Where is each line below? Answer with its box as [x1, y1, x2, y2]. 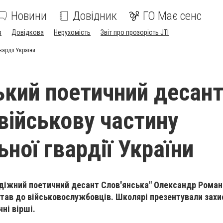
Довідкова [11, 28, 44, 36]
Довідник [73, 9, 117, 23]
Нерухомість [54, 28, 91, 36]
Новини [11, 9, 47, 23]
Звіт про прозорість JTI [101, 28, 169, 36]
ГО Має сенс [143, 9, 202, 23]
